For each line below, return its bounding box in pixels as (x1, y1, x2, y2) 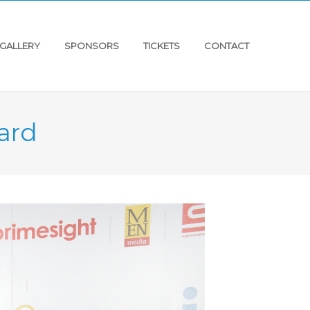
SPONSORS (64, 40, 119, 51)
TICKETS (143, 40, 180, 51)
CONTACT (204, 40, 249, 51)
